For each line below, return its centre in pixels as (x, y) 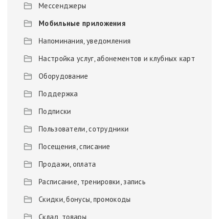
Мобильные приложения (82, 23)
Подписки (55, 111)
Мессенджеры (63, 6)
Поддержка (58, 94)
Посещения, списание (75, 147)
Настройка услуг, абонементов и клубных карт (117, 59)
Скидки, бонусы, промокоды (85, 199)
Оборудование (64, 76)
